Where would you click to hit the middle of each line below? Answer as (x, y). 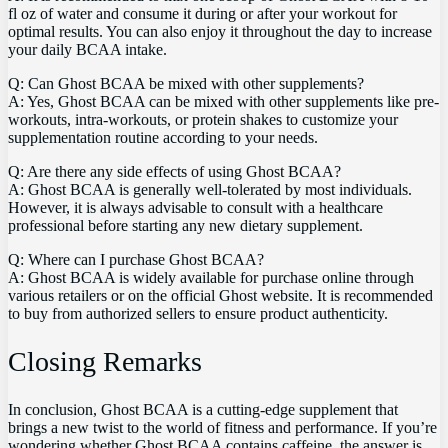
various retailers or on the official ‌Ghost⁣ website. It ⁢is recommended (220, 295)
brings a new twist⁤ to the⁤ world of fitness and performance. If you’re (222, 428)
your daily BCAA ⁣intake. (87, 49)
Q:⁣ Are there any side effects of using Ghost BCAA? (174, 171)
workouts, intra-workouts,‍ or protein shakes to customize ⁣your (203, 119)
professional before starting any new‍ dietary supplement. (185, 225)
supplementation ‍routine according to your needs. (163, 137)
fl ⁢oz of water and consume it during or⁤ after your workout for (202, 13)
